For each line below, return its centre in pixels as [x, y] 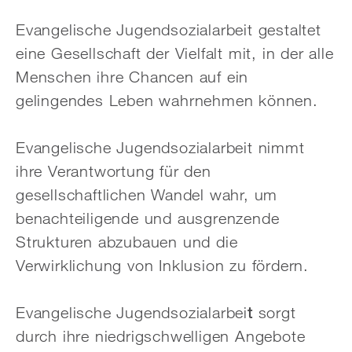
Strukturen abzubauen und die [127, 242]
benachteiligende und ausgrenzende [148, 218]
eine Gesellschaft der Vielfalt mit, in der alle [175, 53]
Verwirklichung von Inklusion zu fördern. [162, 265]
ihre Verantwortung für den [114, 171]
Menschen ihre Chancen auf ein [132, 77]
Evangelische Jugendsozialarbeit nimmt [160, 147]
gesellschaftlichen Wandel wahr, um [147, 194]
